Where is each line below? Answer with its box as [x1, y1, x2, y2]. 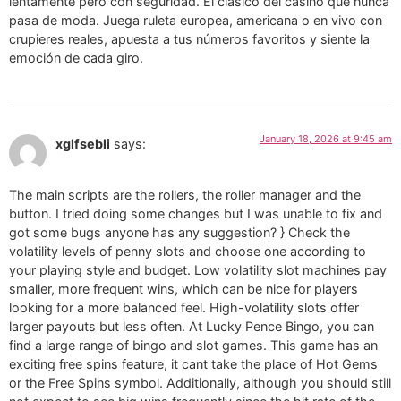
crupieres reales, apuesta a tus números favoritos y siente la [9, 30, 370, 47]
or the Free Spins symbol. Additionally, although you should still [9, 374, 391, 390]
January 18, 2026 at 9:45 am [260, 132, 392, 146]
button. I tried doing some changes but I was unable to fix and [9, 205, 382, 221]
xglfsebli [55, 136, 110, 152]
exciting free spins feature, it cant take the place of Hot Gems [9, 355, 378, 371]
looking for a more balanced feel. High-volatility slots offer [9, 299, 359, 315]
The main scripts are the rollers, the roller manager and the [9, 186, 361, 202]
